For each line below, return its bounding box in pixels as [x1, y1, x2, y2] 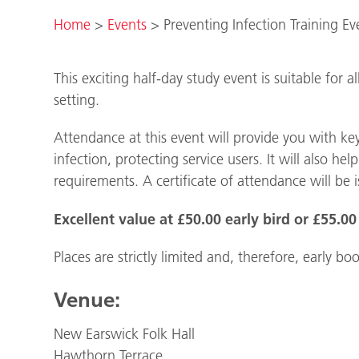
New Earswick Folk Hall [54, 325, 196, 344]
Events [107, 16, 147, 34]
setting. [54, 91, 100, 110]
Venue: [54, 287, 121, 313]
